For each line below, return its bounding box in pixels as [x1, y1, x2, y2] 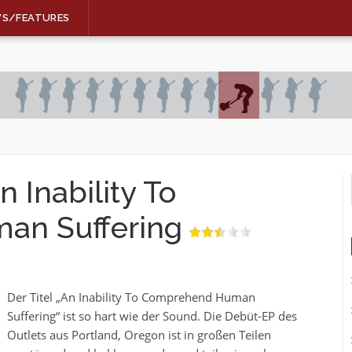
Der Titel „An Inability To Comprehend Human [7, 289, 255, 305]
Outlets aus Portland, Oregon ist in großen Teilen [7, 327, 271, 343]
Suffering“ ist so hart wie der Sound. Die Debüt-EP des [7, 308, 297, 324]
